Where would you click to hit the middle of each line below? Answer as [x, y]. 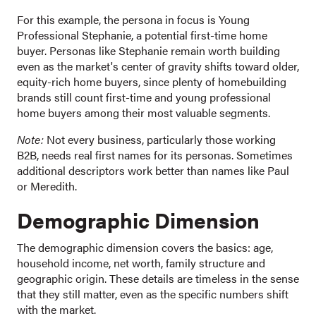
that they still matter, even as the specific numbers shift [153, 294]
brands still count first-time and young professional [144, 97]
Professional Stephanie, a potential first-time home [142, 35]
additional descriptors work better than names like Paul [153, 171]
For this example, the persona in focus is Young [133, 20]
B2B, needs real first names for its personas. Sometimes [155, 155]
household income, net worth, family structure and [141, 263]
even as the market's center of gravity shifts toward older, [158, 66]
